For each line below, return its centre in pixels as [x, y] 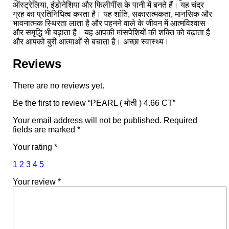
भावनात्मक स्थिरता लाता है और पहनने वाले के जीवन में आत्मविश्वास [109, 23]
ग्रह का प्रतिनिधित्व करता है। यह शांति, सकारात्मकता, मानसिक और [112, 14]
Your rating [33, 147]
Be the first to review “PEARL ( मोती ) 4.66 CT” [94, 103]
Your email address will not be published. [87, 120]
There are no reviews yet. [59, 85]
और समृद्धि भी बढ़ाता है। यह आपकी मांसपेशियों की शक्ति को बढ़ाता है [111, 32]
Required [180, 120]
